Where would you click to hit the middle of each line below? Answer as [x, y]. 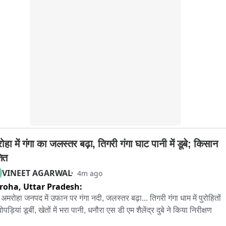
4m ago [90, 173]
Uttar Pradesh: [53, 187]
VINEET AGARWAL [37, 173]
